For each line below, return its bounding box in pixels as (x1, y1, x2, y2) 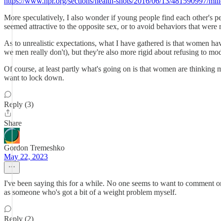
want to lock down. (4, 74, 64, 82)
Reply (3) (4, 100, 34, 109)
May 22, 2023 (4, 152, 48, 161)
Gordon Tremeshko (4, 144, 65, 152)
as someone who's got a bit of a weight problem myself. (4, 188, 177, 196)
